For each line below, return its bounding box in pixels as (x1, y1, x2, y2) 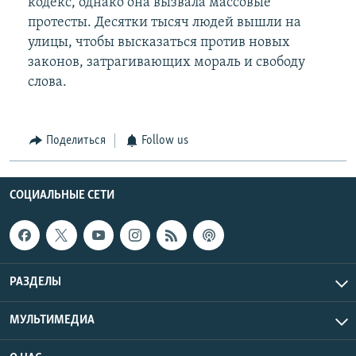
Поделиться (45, 134, 106, 148)
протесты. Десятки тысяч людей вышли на (27, 15, 301, 31)
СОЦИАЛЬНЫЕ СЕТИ (10, 188, 114, 202)
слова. (27, 75, 67, 91)
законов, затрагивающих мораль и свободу (27, 55, 305, 71)
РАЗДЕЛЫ (10, 276, 61, 289)
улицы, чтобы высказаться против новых (27, 35, 290, 51)
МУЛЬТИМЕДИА (10, 314, 95, 327)
